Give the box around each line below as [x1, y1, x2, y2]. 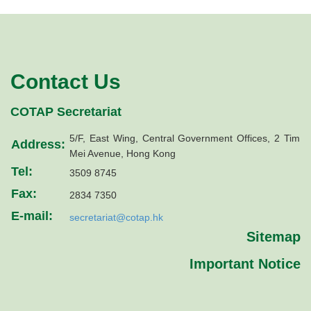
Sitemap [246, 228, 301, 244]
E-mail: [11, 208, 53, 223]
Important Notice [190, 255, 301, 271]
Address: [11, 137, 65, 151]
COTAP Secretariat [10, 104, 121, 119]
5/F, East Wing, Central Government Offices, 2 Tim [69, 132, 300, 144]
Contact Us [10, 69, 121, 93]
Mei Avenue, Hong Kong [69, 147, 176, 159]
